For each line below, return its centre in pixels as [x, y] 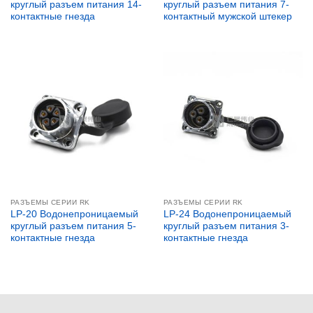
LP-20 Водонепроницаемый [74, 214]
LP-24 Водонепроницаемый [227, 214]
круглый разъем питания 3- [226, 226]
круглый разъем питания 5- [73, 226]
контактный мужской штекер [227, 16]
